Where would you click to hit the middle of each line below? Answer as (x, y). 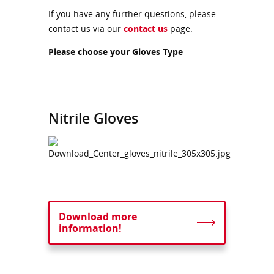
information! (90, 228)
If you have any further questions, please (132, 13)
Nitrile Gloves (93, 118)
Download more (98, 216)
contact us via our (86, 28)
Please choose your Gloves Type (116, 51)
